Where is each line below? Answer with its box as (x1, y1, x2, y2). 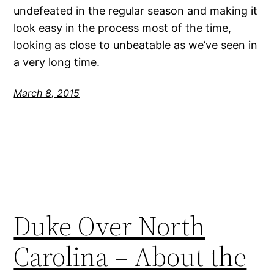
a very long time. (13, 56, 100, 68)
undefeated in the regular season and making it (13, 4, 258, 17)
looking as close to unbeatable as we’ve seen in (13, 39, 258, 51)
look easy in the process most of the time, (13, 21, 232, 34)
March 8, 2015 (13, 87, 80, 99)
